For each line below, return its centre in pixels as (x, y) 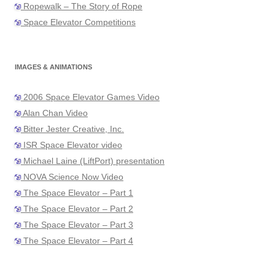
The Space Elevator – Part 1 (77, 193)
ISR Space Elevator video (72, 145)
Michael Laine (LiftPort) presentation (93, 161)
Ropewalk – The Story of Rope (82, 6)
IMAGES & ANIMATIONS (53, 67)
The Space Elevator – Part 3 (77, 225)
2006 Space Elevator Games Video (90, 97)
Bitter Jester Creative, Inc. (72, 129)
